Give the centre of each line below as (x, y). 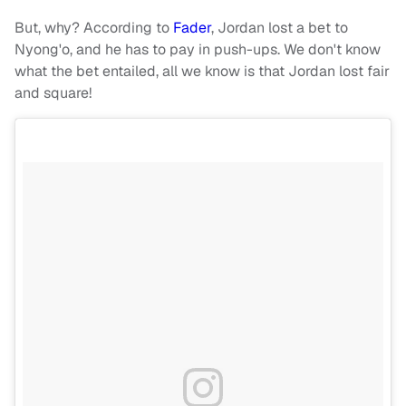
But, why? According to (94, 28)
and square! (55, 93)
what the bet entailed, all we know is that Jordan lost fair (202, 72)
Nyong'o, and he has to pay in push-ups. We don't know (198, 50)
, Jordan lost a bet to (280, 28)
